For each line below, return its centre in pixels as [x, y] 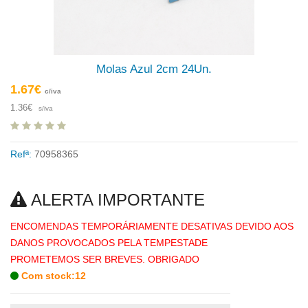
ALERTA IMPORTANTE [116, 200]
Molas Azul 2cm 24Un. [154, 69]
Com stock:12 [52, 276]
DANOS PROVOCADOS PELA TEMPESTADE [109, 243]
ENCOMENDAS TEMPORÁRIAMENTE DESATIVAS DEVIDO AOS [152, 227]
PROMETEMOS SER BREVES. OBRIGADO [105, 260]
